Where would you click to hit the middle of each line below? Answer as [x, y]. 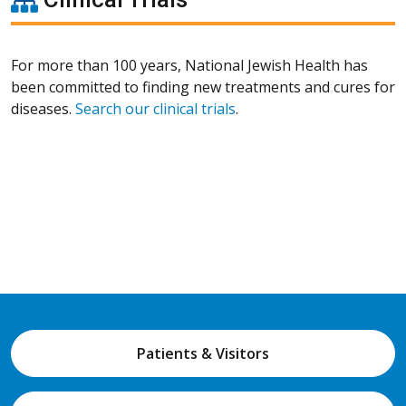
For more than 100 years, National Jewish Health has [189, 65]
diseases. [43, 108]
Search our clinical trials [155, 108]
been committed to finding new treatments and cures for [203, 87]
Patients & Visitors [203, 353]
